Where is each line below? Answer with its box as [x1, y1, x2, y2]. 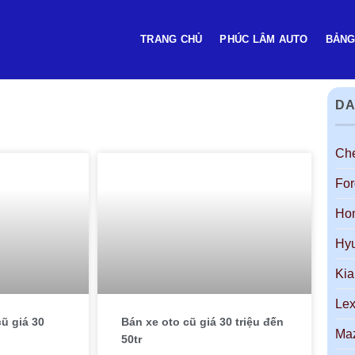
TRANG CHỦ [140, 33, 203, 45]
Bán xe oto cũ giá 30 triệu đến [121, 315, 284, 328]
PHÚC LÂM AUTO [219, 33, 308, 45]
